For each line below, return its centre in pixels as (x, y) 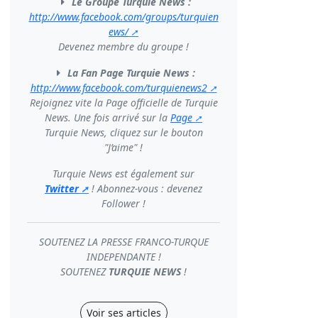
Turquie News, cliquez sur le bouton (124, 132)
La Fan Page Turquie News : (131, 73)
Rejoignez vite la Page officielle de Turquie (124, 103)
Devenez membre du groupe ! (124, 46)
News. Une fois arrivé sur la (108, 117)
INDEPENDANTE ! (124, 257)
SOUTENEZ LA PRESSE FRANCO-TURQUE (124, 242)
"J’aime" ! (124, 147)
